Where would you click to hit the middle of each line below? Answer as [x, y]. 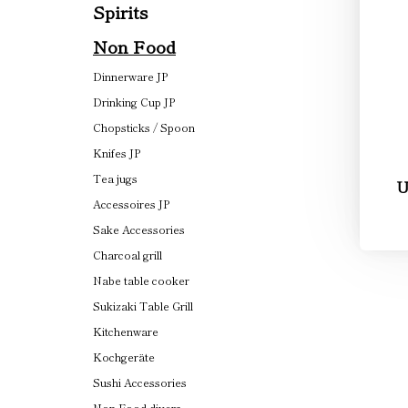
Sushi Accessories [140, 382]
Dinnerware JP [130, 76]
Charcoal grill [127, 255]
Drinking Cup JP [134, 102]
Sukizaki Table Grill [143, 306]
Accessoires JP [131, 204]
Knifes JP [117, 153]
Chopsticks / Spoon [144, 127]
